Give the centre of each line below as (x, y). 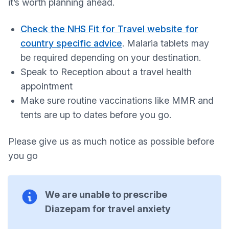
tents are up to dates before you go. (96, 115)
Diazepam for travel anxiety (108, 209)
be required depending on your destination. (111, 58)
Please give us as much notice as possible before (111, 141)
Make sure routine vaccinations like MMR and (117, 100)
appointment (47, 86)
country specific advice (71, 43)
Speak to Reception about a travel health (106, 72)
